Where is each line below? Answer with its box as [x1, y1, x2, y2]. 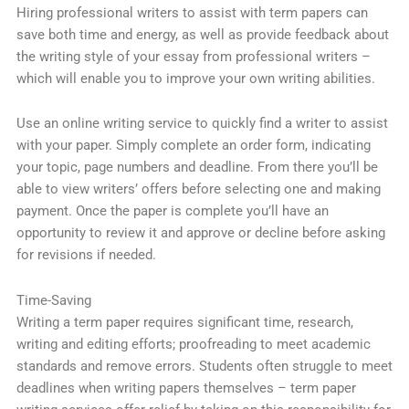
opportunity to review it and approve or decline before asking [16, 225, 385, 242]
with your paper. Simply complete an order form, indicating [16, 137, 371, 154]
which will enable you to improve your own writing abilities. [16, 69, 375, 87]
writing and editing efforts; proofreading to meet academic [16, 335, 371, 352]
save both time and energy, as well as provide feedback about [16, 26, 389, 43]
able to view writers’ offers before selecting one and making [16, 181, 381, 198]
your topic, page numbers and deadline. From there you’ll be [16, 159, 378, 176]
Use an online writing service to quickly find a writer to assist [16, 115, 388, 132]
